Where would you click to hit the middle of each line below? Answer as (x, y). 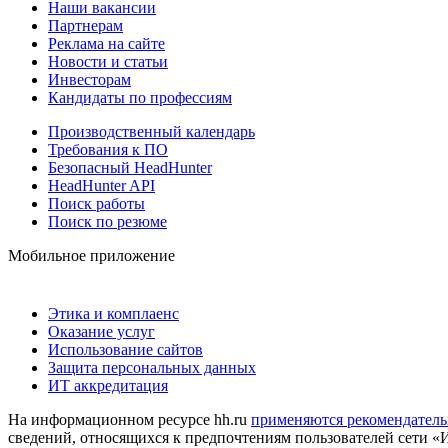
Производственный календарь (151, 131)
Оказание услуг (101, 331)
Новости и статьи (108, 61)
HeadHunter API (101, 185)
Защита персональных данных (152, 367)
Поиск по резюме (107, 221)
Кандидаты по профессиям (140, 97)
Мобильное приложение (91, 255)
